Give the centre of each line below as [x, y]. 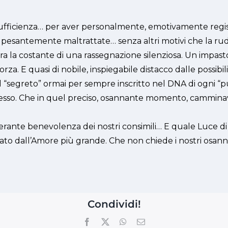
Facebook [106, 221]
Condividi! [114, 204]
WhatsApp [144, 221]
